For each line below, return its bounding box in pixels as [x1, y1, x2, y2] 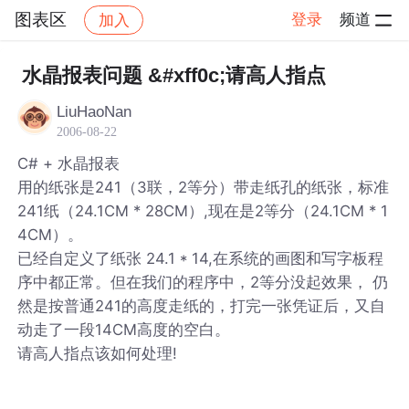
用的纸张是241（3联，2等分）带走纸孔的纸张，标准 [17, 177, 390, 196]
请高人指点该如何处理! [17, 343, 178, 362]
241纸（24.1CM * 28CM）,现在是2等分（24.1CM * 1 [17, 201, 389, 220]
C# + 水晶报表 [17, 153, 121, 173]
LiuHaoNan [57, 102, 132, 121]
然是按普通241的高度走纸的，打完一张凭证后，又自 [17, 296, 386, 315]
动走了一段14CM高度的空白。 [17, 320, 231, 339]
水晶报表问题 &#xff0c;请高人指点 [21, 64, 326, 87]
